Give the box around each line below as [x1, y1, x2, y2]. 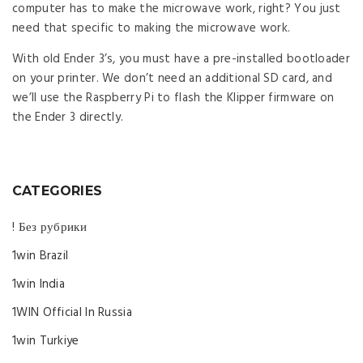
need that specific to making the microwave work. [12, 18, 291, 38]
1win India [12, 274, 65, 294]
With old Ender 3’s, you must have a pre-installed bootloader [12, 49, 350, 69]
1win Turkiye [12, 331, 79, 351]
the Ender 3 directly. [12, 107, 124, 127]
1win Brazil [12, 246, 69, 266]
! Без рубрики [12, 217, 87, 237]
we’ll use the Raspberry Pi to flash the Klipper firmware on [12, 88, 335, 108]
